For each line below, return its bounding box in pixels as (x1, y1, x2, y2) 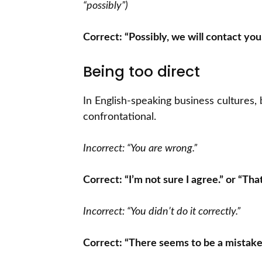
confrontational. (83, 112, 156, 123)
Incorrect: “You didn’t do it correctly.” (83, 206, 240, 218)
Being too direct (83, 61, 200, 82)
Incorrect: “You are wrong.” (83, 143, 197, 154)
